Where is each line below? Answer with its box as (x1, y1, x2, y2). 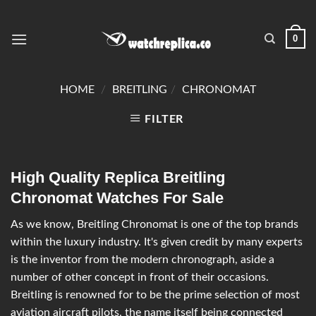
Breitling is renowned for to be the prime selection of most (11, 289, 300, 301)
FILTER (145, 114, 184, 125)
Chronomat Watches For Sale (11, 189, 224, 207)
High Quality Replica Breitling (11, 169, 225, 186)
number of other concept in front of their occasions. (11, 272, 269, 284)
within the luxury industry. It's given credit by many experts (11, 236, 303, 248)
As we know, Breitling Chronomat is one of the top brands (11, 219, 298, 231)
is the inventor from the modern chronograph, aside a (11, 254, 274, 266)
